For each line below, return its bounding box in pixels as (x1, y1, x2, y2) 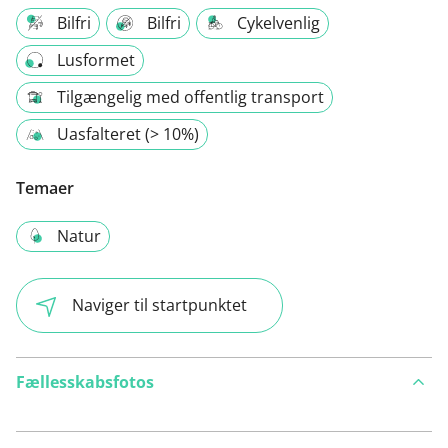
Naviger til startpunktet (72, 294, 247, 317)
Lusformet (57, 49, 135, 72)
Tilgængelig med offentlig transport (57, 86, 324, 109)
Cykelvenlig (237, 12, 320, 35)
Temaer (16, 177, 74, 200)
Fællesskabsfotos (16, 370, 154, 393)
